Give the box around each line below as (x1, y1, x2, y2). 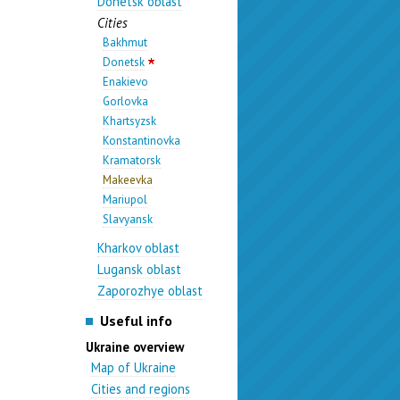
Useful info (99, 312, 172, 330)
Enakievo (102, 74, 148, 89)
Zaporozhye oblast (96, 282, 203, 299)
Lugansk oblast (96, 261, 181, 278)
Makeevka (102, 172, 153, 187)
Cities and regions (91, 380, 191, 398)
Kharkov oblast (96, 239, 179, 256)
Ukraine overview (86, 338, 184, 356)
